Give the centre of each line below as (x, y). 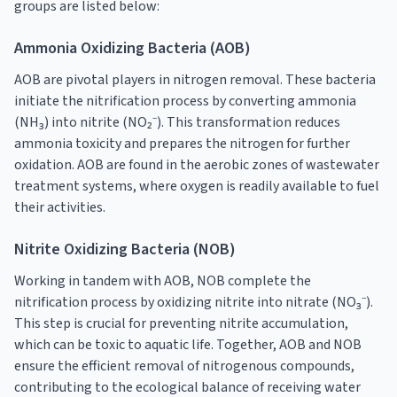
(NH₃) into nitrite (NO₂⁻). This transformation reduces (177, 122)
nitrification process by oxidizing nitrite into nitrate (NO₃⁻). (194, 302)
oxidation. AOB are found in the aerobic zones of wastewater (197, 164)
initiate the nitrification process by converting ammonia (185, 101)
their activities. (60, 207)
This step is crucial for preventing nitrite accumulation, (181, 323)
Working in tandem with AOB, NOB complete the (163, 280)
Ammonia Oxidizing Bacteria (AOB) (132, 48)
